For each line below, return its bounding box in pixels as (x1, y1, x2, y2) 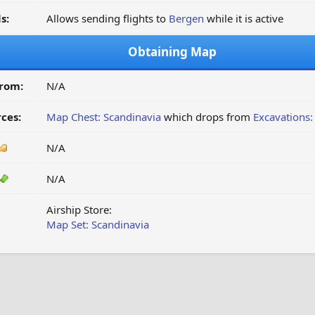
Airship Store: (46, 202, 112, 217)
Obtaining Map (127, 44, 217, 60)
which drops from (160, 110, 253, 124)
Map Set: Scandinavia (46, 217, 149, 231)
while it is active (203, 11, 283, 25)
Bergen (168, 11, 204, 25)
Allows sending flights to (46, 11, 169, 25)
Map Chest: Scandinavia (46, 110, 161, 124)
